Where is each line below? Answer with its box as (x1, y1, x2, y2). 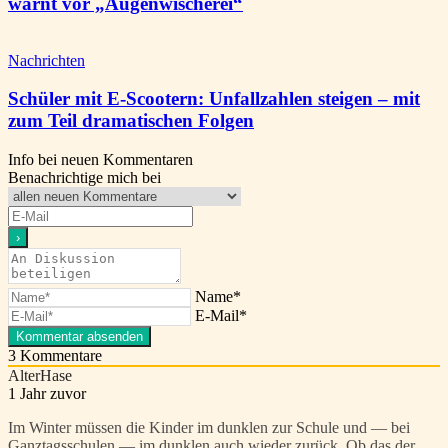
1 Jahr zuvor (8, 385, 86, 403)
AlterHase (8, 367, 72, 385)
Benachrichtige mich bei (8, 169, 161, 187)
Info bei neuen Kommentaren (8, 151, 193, 169)
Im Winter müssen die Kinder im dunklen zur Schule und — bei (8, 419, 410, 437)
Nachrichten (8, 51, 85, 69)
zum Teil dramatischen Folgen (8, 110, 254, 132)
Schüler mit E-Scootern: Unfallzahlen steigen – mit (8, 88, 420, 110)
